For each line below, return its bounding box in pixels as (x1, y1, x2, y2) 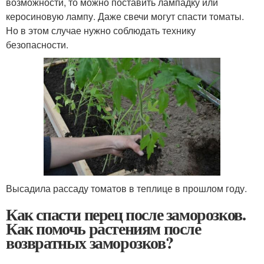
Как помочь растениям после (6, 216, 201, 240)
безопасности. (6, 38, 68, 52)
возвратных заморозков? (6, 230, 173, 255)
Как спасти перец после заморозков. (6, 202, 246, 226)
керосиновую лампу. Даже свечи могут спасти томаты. (6, 9, 244, 24)
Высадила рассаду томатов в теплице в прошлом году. (6, 181, 247, 195)
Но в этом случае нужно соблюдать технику (6, 24, 196, 38)
